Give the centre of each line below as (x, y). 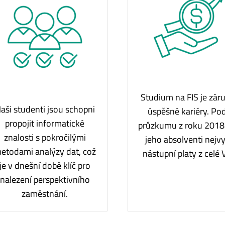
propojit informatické (45, 123)
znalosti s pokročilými (45, 137)
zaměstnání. (45, 193)
